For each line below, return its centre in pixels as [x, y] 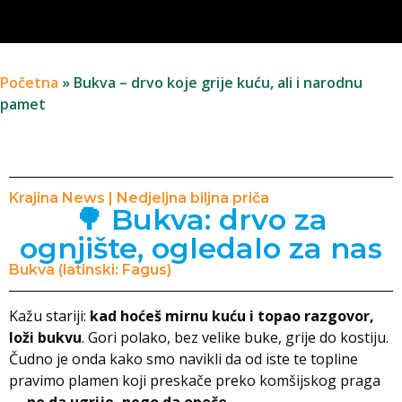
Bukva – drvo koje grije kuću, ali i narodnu [218, 83]
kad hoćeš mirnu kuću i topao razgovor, [232, 316]
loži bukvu [45, 338]
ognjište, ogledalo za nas [201, 249]
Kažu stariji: [49, 316]
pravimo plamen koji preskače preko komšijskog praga [195, 381]
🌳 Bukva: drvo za [201, 220]
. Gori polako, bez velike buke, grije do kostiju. [235, 338]
